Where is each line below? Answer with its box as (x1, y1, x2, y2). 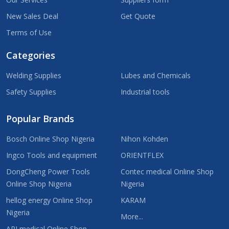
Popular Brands (6, 112, 74, 125)
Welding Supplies (6, 71, 61, 81)
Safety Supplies (6, 87, 56, 97)
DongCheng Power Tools (6, 167, 90, 177)
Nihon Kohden (121, 134, 168, 144)
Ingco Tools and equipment (6, 150, 97, 161)
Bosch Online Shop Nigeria (6, 134, 95, 144)
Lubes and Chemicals (121, 71, 191, 81)
